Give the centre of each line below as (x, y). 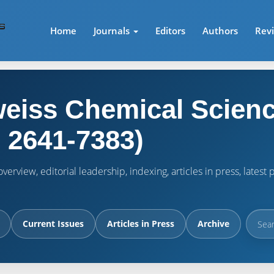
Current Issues (53, 224)
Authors (220, 31)
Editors (171, 31)
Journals (113, 31)
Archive (213, 224)
